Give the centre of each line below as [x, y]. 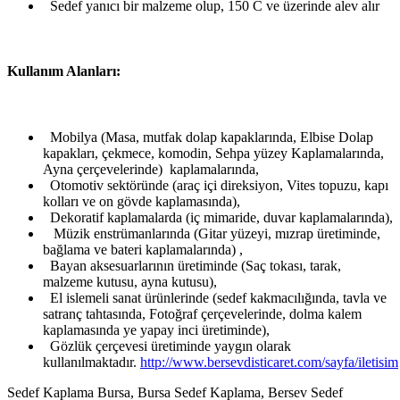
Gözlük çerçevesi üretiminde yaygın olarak [167, 346]
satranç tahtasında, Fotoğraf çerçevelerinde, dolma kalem [202, 313]
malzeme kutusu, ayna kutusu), [130, 281]
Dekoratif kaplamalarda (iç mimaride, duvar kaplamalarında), [218, 217]
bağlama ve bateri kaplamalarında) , [143, 249]
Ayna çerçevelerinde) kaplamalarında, [151, 169]
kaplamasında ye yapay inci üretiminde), [156, 329]
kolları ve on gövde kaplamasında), [142, 201]
